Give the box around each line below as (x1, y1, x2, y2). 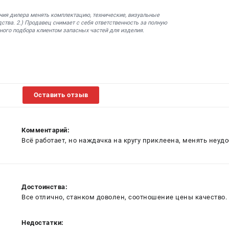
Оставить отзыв (33, 91, 88, 99)
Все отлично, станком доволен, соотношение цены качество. (21, 193, 227, 201)
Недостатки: (21, 218, 64, 226)
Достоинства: (21, 182, 67, 191)
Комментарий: (21, 126, 70, 134)
